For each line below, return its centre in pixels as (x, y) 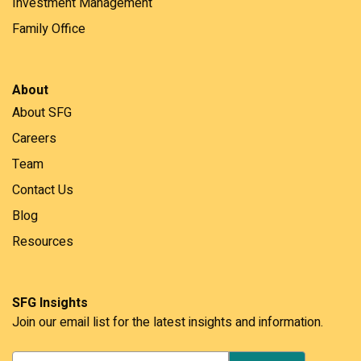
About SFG (42, 112)
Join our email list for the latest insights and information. (168, 322)
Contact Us (43, 190)
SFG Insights (50, 303)
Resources (43, 241)
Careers (34, 138)
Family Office (49, 29)
